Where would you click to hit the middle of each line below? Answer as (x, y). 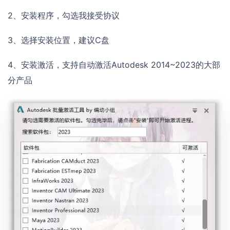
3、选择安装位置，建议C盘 (59, 40)
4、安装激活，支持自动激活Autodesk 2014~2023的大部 (114, 65)
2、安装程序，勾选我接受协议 (64, 16)
